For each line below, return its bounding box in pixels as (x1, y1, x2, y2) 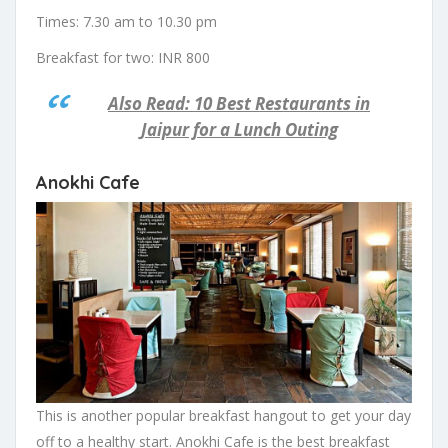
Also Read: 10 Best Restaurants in (108, 92, 370, 116)
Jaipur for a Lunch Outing (140, 118, 338, 142)
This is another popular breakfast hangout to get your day (36, 405, 411, 425)
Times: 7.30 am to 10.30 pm (36, 12, 217, 32)
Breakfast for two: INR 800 (36, 48, 210, 68)
